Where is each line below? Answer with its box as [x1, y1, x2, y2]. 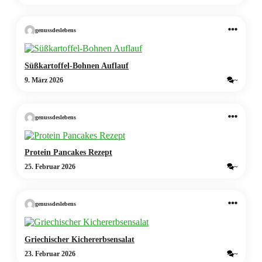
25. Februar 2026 [25, 163, 75, 171]
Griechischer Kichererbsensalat [25, 235, 135, 244]
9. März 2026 [25, 75, 63, 84]
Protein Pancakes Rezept [25, 147, 112, 157]
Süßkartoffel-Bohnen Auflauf [25, 60, 129, 70]
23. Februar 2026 [25, 250, 75, 258]
